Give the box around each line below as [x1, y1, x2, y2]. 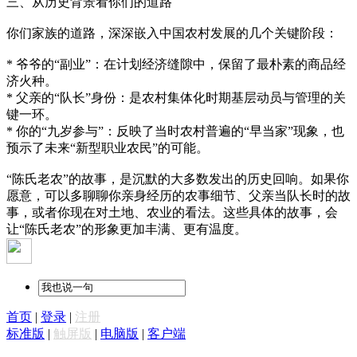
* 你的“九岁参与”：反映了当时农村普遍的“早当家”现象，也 [6, 124, 344, 138]
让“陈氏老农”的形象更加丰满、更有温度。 [6, 222, 247, 236]
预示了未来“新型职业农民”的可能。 [6, 140, 209, 155]
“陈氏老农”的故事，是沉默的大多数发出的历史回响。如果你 [6, 171, 349, 186]
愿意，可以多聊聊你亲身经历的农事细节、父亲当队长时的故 [6, 188, 351, 202]
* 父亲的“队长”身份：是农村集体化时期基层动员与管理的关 [6, 90, 346, 104]
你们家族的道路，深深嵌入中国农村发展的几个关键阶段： [6, 25, 338, 40]
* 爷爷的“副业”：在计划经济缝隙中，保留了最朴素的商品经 [6, 57, 346, 71]
